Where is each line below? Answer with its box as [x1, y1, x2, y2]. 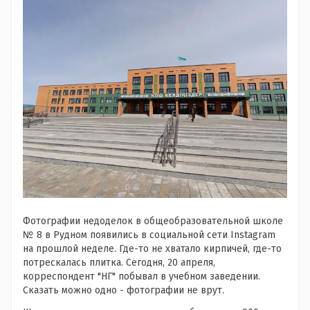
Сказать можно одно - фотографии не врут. [23, 284, 227, 296]
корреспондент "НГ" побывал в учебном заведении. [23, 270, 260, 282]
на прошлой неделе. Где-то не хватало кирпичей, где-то [23, 242, 282, 255]
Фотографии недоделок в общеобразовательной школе [23, 215, 283, 227]
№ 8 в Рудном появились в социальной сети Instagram [23, 228, 275, 241]
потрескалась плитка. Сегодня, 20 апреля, [23, 256, 215, 268]
